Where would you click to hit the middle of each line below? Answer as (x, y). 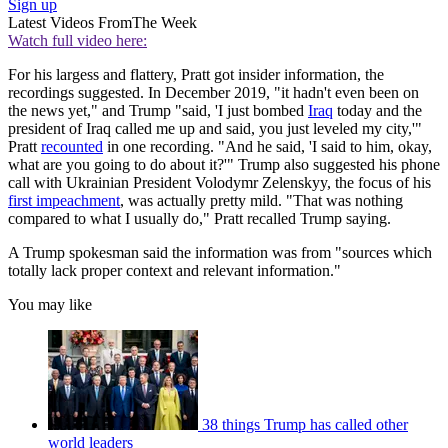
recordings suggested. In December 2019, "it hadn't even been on (213, 93)
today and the (377, 111)
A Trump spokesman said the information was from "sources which (220, 253)
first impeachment (64, 201)
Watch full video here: (77, 41)
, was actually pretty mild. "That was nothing (261, 201)
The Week (164, 23)
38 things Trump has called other (305, 425)
